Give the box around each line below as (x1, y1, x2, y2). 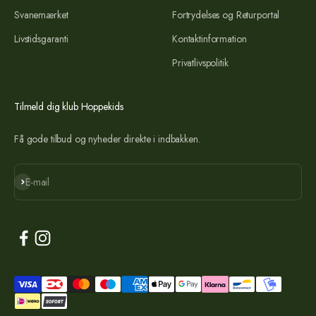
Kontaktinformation (172, 32, 247, 47)
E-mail (25, 175, 50, 190)
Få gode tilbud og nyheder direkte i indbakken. (14, 132, 200, 147)
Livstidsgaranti (14, 32, 68, 47)
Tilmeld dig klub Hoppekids (14, 99, 123, 114)
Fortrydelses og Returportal (172, 8, 280, 23)
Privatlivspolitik (172, 56, 229, 71)
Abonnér (13, 174, 49, 188)
